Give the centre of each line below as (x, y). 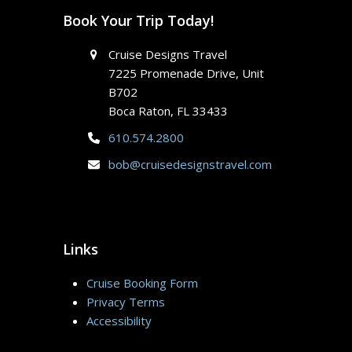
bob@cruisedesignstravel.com (191, 164)
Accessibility (119, 320)
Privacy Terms (125, 301)
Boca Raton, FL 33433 (169, 110)
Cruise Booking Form (142, 282)
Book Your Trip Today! (138, 20)
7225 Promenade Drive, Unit (187, 73)
